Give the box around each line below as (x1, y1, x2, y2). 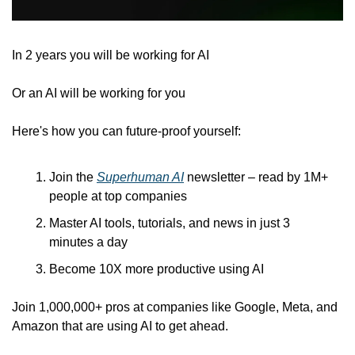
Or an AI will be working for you (12, 86, 185, 101)
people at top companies (49, 189, 187, 204)
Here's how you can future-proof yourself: (12, 124, 241, 139)
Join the (49, 170, 97, 185)
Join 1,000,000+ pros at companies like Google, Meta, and (12, 300, 338, 315)
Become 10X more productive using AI (49, 262, 264, 277)
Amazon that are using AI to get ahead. (12, 319, 228, 334)
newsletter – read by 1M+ (184, 170, 328, 185)
